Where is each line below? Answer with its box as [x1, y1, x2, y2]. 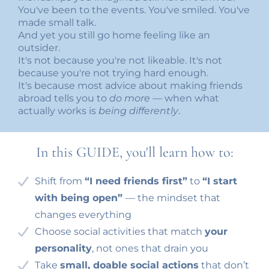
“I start [202, 175, 237, 187]
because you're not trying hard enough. [18, 67, 208, 79]
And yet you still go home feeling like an [18, 29, 210, 41]
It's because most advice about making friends [18, 79, 243, 91]
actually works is [18, 104, 98, 116]
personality [35, 242, 92, 254]
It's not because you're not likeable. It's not [18, 54, 222, 66]
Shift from [35, 175, 85, 187]
